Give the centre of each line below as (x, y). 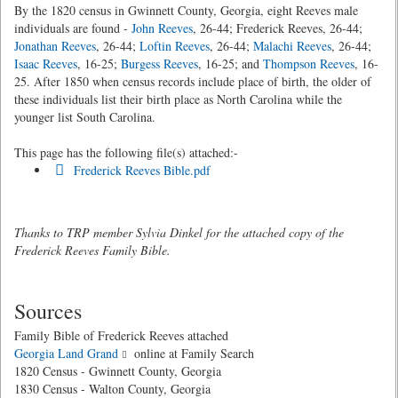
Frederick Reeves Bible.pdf (139, 170)
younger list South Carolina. (85, 117)
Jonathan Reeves (55, 46)
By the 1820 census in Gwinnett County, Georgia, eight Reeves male (186, 10)
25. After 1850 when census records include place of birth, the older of (193, 81)
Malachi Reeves (292, 46)
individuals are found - (73, 28)
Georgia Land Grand (66, 353)
